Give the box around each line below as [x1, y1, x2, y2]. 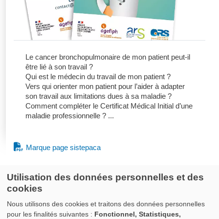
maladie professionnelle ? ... [25, 111, 114, 120]
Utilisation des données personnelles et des [7, 172, 204, 183]
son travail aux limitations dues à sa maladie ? [25, 92, 172, 100]
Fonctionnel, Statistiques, [94, 210, 181, 218]
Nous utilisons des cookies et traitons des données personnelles [7, 199, 205, 208]
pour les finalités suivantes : [7, 210, 94, 218]
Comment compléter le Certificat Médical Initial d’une [25, 102, 193, 110]
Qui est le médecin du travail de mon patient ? [25, 72, 171, 81]
